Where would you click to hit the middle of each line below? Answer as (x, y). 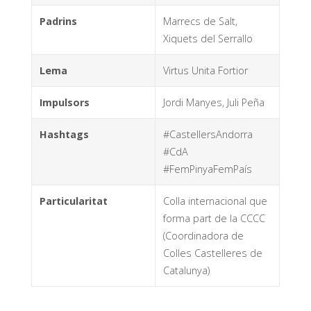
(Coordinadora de (203, 235)
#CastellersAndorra (208, 134)
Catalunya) (186, 270)
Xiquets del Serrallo (208, 38)
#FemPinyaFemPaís (207, 169)
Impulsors (64, 102)
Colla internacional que (215, 201)
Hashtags (64, 134)
